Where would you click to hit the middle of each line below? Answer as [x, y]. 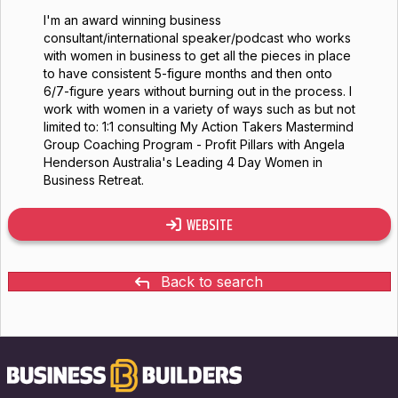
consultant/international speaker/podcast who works [197, 38]
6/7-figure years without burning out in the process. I [197, 91]
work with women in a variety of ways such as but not [199, 109]
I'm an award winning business [132, 20]
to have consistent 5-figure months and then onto [187, 73]
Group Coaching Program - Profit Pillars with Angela [194, 144]
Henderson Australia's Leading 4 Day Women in [183, 162]
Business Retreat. [93, 180]
